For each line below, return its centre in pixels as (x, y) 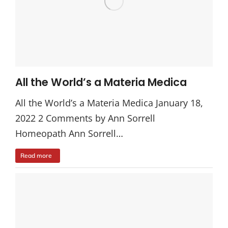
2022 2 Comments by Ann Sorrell (88, 118)
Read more (36, 155)
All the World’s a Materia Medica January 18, (109, 103)
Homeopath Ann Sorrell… (69, 133)
